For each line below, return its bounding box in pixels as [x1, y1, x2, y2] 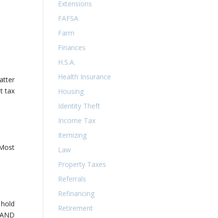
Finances [58, 43, 86, 52]
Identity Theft [58, 101, 101, 110]
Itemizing [58, 130, 87, 140]
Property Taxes [58, 160, 107, 169]
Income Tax [58, 116, 96, 125]
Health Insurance [58, 72, 111, 81]
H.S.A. [58, 57, 76, 67]
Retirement [58, 203, 93, 213]
